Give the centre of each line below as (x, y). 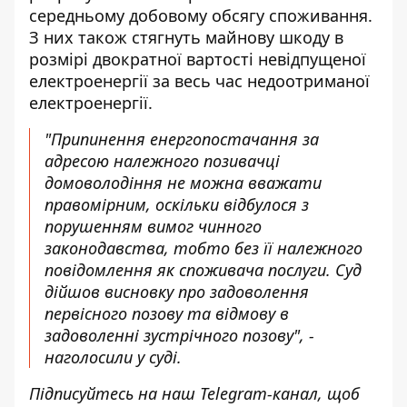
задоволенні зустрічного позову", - (179, 335)
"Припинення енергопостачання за (182, 139)
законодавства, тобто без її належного (203, 248)
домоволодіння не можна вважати (183, 183)
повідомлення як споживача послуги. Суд (203, 270)
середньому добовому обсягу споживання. (201, 15)
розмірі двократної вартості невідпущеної (198, 59)
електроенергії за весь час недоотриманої (199, 81)
